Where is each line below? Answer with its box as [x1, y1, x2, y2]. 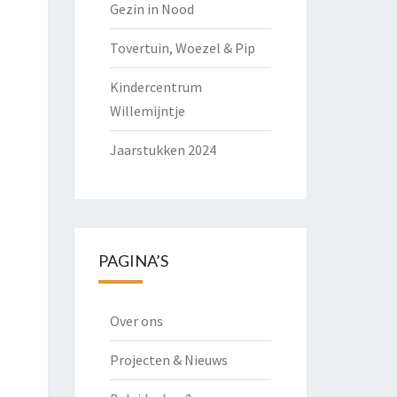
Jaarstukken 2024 [109, 141, 216, 159]
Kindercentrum [109, 78, 202, 96]
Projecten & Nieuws [109, 351, 228, 369]
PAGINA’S [97, 251, 168, 270]
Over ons [109, 312, 163, 330]
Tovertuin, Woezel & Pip [109, 39, 255, 57]
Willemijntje [109, 102, 185, 120]
